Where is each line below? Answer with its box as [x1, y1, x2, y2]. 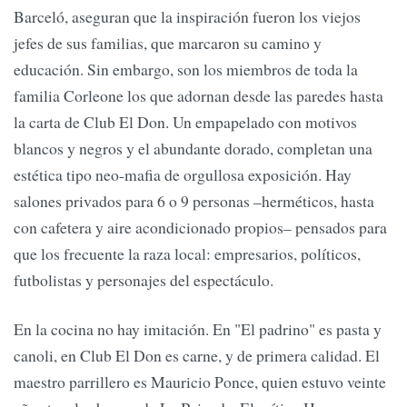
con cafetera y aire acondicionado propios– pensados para [14, 216, 387, 239]
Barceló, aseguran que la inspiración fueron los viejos [14, 5, 361, 28]
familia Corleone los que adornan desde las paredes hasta [14, 84, 383, 107]
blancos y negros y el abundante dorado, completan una [14, 137, 372, 160]
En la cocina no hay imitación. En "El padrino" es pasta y [14, 317, 382, 340]
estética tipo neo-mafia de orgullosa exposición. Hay [14, 164, 352, 186]
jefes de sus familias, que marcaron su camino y [14, 32, 322, 55]
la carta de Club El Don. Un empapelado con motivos [14, 111, 357, 134]
